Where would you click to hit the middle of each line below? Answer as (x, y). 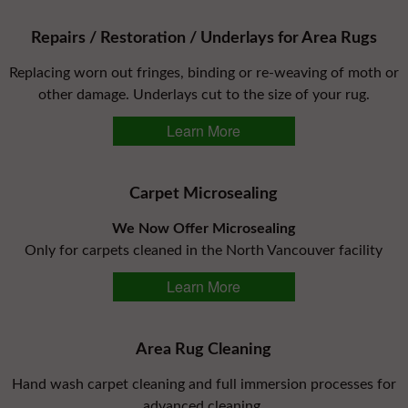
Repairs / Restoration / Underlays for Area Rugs (204, 39)
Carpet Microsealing (204, 194)
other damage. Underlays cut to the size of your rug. (204, 95)
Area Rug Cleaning (204, 350)
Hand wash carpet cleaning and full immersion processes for (204, 385)
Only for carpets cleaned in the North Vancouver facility (204, 251)
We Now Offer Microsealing (204, 229)
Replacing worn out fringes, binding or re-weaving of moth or (204, 73)
